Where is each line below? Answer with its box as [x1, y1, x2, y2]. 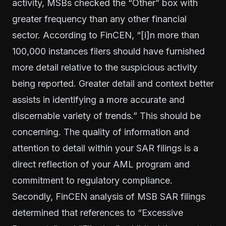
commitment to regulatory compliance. [12, 175, 173, 186]
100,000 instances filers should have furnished [12, 45, 205, 56]
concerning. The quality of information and [12, 126, 189, 137]
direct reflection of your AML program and [12, 158, 190, 169]
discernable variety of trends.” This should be [12, 110, 201, 121]
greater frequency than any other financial [12, 13, 187, 24]
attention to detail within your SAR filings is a [12, 142, 198, 153]
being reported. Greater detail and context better [12, 78, 214, 89]
